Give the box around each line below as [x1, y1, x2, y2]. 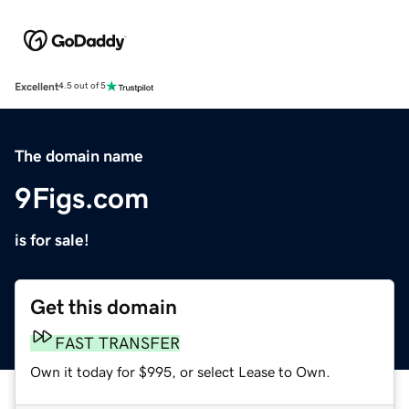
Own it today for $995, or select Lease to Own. [30, 363, 330, 379]
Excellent [15, 80, 58, 92]
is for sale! [15, 231, 89, 248]
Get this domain [30, 296, 177, 318]
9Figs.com [15, 183, 149, 213]
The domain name [15, 147, 143, 164]
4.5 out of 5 [58, 81, 106, 91]
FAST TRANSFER [55, 334, 180, 351]
